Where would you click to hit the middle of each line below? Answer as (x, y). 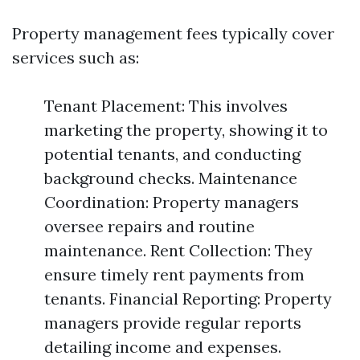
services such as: (76, 57)
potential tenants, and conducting (172, 154)
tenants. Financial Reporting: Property (188, 299)
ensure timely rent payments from (174, 274)
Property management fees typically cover (173, 33)
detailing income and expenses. (163, 347)
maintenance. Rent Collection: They (178, 250)
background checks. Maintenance (171, 178)
